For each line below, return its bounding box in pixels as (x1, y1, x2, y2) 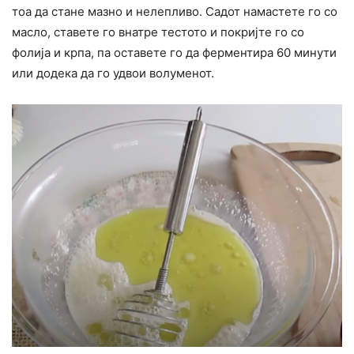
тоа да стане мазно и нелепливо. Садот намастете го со (12, 3, 337, 19)
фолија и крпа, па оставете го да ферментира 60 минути (12, 44, 337, 60)
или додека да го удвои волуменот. (12, 65, 214, 81)
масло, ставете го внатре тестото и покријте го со (12, 24, 304, 40)
